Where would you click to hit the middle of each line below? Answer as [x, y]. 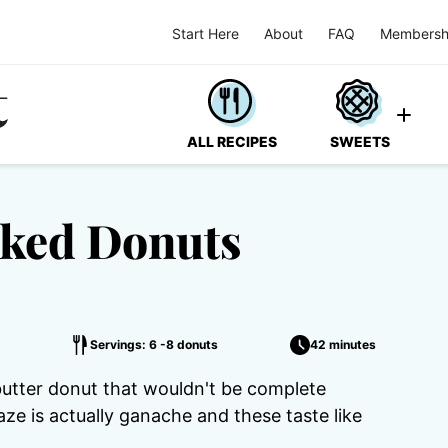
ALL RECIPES [232, 141]
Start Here [205, 33]
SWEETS [360, 141]
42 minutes [342, 344]
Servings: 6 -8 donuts [154, 344]
